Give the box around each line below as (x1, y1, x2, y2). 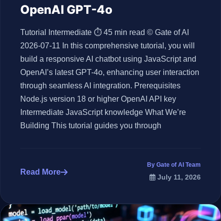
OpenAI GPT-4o (20, 2, 112, 17)
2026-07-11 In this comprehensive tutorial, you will (20, 41, 195, 50)
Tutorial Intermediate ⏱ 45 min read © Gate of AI (20, 28, 189, 37)
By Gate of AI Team (147, 161, 201, 168)
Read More (20, 167, 61, 176)
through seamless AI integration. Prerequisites (20, 81, 181, 90)
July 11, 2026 (157, 174, 201, 181)
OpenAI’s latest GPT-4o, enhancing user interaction (20, 68, 199, 76)
